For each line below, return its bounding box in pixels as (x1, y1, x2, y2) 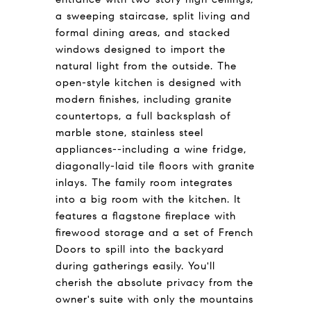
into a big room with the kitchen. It (56, 192, 241, 205)
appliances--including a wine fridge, (56, 142, 246, 155)
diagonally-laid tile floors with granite (56, 159, 255, 172)
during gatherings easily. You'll (56, 259, 215, 272)
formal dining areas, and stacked (56, 26, 230, 39)
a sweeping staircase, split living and (56, 9, 251, 22)
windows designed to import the (56, 42, 226, 56)
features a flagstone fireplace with (56, 209, 236, 222)
